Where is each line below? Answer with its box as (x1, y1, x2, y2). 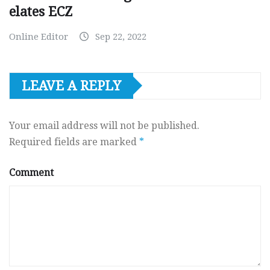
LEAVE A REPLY (22, 78, 121, 93)
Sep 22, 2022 (95, 31, 146, 42)
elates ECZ (9, 4, 72, 19)
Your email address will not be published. (9, 119, 199, 131)
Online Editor (9, 31, 68, 42)
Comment (9, 166, 54, 178)
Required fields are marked (9, 136, 139, 148)
